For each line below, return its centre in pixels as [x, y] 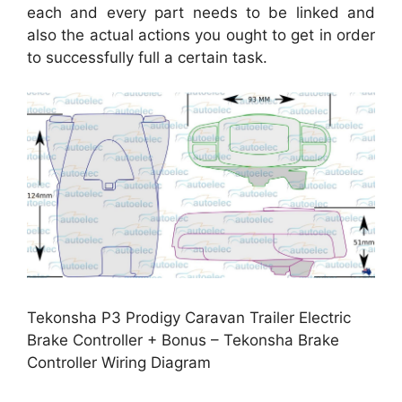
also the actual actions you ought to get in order [201, 35]
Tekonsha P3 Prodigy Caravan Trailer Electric [189, 318]
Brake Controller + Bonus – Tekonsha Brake [183, 341]
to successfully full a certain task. [147, 58]
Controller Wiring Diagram [119, 363]
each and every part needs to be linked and [201, 13]
